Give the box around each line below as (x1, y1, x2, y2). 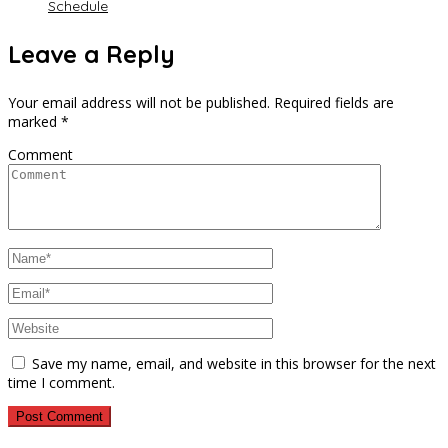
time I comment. (8, 372, 115, 392)
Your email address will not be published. (8, 92, 270, 112)
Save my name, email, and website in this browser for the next (32, 353, 436, 373)
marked (8, 111, 61, 131)
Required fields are (274, 92, 394, 112)
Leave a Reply (8, 38, 175, 69)
